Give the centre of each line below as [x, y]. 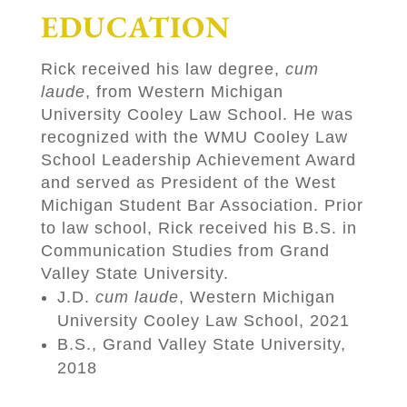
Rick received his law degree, [163, 69]
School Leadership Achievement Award [198, 160]
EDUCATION [135, 27]
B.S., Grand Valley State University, [201, 345]
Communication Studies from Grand [185, 251]
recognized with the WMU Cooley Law [194, 138]
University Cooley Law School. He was [197, 115]
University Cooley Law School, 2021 [203, 321]
